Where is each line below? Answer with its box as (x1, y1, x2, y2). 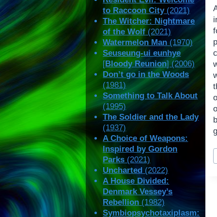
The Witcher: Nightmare (103, 16, 195, 26)
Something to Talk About (103, 91, 198, 101)
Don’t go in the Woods (103, 70, 189, 79)
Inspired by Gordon (103, 144, 178, 154)
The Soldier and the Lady (103, 112, 199, 122)
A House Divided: (103, 176, 170, 186)
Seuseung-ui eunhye (103, 48, 181, 58)
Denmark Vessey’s (103, 187, 173, 197)
